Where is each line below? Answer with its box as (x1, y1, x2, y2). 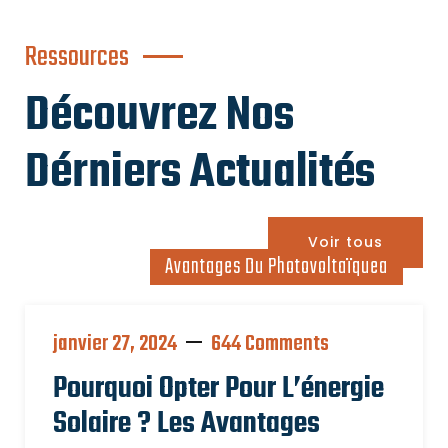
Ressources (25, 36, 129, 79)
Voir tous (308, 232, 383, 252)
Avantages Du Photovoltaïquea (165, 250, 388, 284)
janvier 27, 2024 (53, 327, 177, 361)
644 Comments (211, 327, 329, 361)
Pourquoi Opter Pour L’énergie (53, 366, 384, 412)
